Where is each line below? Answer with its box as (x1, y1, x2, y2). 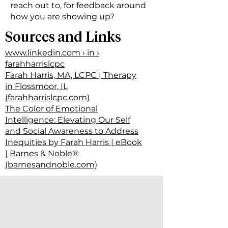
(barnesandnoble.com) (5, 160, 97, 169)
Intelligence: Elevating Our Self (5, 115, 130, 125)
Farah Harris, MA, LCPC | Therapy (5, 70, 136, 80)
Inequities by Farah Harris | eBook (5, 137, 142, 147)
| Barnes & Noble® (5, 149, 79, 158)
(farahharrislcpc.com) (5, 93, 90, 102)
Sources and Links (5, 31, 121, 45)
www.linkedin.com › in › (5, 48, 99, 58)
